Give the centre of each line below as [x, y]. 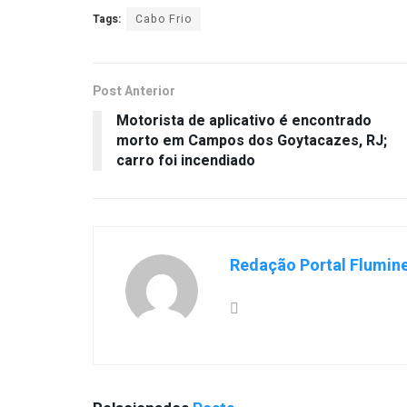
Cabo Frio [164, 19]
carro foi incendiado [186, 160]
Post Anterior [134, 91]
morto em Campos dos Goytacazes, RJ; [252, 140]
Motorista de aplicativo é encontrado [244, 120]
